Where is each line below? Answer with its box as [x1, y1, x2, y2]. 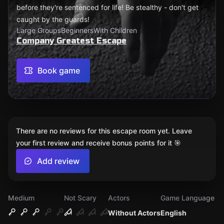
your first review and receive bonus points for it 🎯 [16, 138, 181, 147]
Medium [8, 193, 34, 202]
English [160, 208, 186, 217]
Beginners [61, 26, 93, 34]
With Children [93, 26, 137, 34]
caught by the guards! [16, 15, 89, 23]
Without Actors [108, 208, 160, 217]
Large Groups [16, 26, 61, 34]
